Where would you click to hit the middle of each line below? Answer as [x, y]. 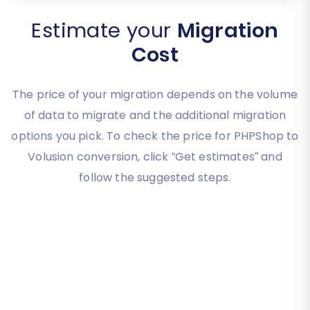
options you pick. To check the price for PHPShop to [155, 136]
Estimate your [104, 31]
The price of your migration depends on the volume [155, 95]
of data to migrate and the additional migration [155, 116]
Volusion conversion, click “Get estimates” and [155, 157]
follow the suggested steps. [155, 178]
